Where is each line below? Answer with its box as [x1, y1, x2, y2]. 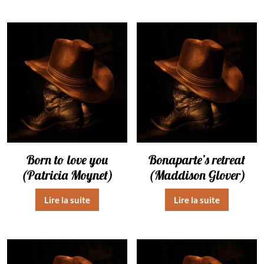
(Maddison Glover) [148, 166, 246, 183]
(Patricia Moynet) [21, 166, 113, 183]
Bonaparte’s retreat [148, 151, 246, 168]
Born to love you [26, 151, 108, 168]
